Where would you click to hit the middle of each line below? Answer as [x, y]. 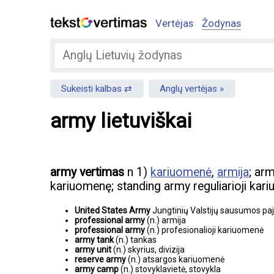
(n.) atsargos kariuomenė [176, 259]
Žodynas [221, 23]
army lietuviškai [121, 120]
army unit [94, 249]
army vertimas [87, 172]
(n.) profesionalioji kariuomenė [205, 230]
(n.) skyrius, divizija [149, 249]
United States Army [113, 210]
